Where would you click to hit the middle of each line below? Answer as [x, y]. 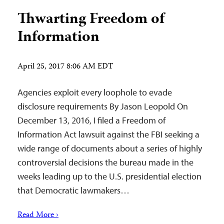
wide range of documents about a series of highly [110, 148]
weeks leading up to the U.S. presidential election [109, 176]
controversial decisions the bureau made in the [105, 162]
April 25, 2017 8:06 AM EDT [65, 67]
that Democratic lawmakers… [73, 190]
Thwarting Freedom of [91, 19]
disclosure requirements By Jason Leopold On [103, 106]
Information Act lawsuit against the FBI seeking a [108, 134]
